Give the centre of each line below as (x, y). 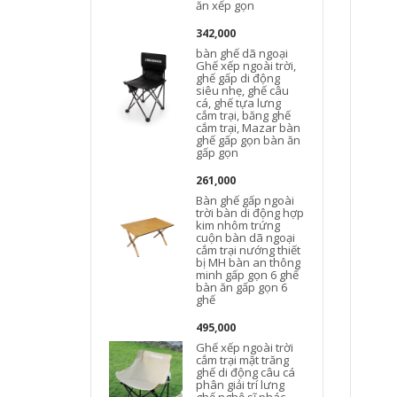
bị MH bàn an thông (249, 262)
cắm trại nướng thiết (249, 250)
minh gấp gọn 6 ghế (248, 275)
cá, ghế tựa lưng (239, 103)
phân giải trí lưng (241, 385)
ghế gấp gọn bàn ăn (249, 140)
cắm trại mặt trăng (243, 360)
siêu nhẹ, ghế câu (243, 90)
